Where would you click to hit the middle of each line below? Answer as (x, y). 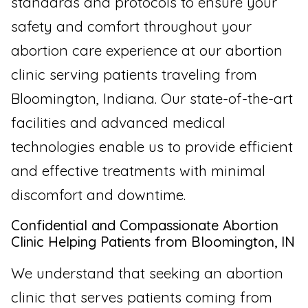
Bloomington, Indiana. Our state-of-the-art (152, 99)
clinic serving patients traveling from (134, 75)
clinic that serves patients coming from (142, 297)
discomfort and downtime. (98, 195)
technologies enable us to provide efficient (152, 147)
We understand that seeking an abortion (147, 273)
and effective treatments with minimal (138, 171)
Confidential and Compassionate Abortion (145, 225)
